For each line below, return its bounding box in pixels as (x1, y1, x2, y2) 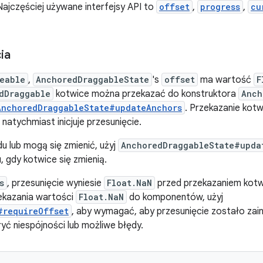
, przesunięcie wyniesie (7, 177, 104, 189)
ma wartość (198, 74, 254, 86)
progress (200, 1, 240, 12)
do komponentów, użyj (127, 191, 223, 203)
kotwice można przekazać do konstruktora (53, 88, 238, 100)
